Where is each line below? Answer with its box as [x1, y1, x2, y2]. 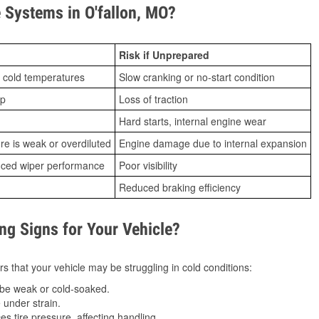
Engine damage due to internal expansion [119, 136, 307, 150]
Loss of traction [119, 92, 188, 106]
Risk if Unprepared [119, 48, 209, 62]
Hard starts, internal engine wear [119, 114, 266, 128]
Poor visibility [119, 158, 177, 172]
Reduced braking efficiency [119, 180, 241, 194]
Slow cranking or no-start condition [119, 70, 275, 84]
